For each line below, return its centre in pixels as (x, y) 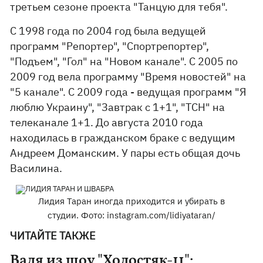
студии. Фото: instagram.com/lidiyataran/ (131, 215)
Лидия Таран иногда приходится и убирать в (131, 201)
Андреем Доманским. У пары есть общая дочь (125, 153)
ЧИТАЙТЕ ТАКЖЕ (53, 236)
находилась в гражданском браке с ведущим (123, 138)
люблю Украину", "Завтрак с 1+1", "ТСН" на (118, 107)
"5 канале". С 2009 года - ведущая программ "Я (129, 92)
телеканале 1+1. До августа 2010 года (107, 122)
